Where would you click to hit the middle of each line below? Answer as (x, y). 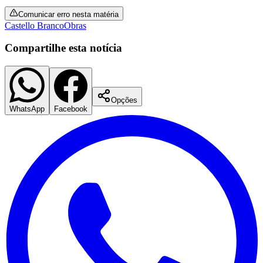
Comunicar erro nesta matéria (68, 14)
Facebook (71, 109)
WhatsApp (27, 109)
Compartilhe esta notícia (63, 48)
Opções (124, 100)
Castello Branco (34, 25)
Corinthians (26, 56)
